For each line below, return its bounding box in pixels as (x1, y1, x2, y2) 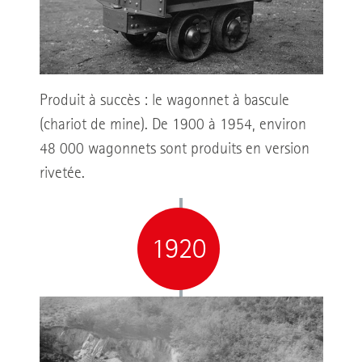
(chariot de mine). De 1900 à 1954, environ (39, 116, 306, 133)
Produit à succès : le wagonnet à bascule (39, 92, 289, 109)
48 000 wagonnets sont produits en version (39, 141, 309, 158)
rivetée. (39, 165, 85, 182)
